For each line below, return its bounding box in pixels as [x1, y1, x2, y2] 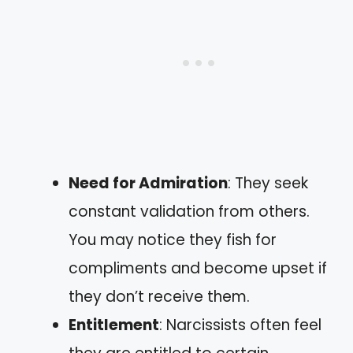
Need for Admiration [69, 173, 228, 194]
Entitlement [69, 314, 159, 336]
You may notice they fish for [69, 229, 277, 251]
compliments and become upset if [69, 258, 327, 279]
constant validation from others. [69, 201, 310, 222]
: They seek [228, 173, 308, 194]
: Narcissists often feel [159, 314, 321, 336]
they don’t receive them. [69, 286, 250, 307]
